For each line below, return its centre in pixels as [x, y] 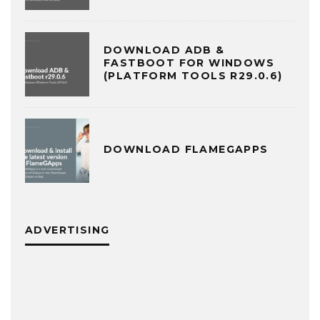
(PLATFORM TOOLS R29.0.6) [193, 75]
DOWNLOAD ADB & [164, 50]
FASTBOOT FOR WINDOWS [189, 62]
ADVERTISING [67, 230]
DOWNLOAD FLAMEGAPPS [186, 149]
